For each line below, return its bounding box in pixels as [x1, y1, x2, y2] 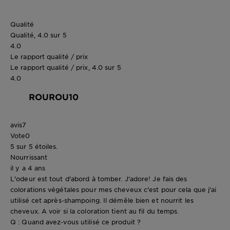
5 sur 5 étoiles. [10, 142, 58, 151]
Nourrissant [10, 153, 48, 162]
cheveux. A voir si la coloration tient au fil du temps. [10, 207, 179, 216]
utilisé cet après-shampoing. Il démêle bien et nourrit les [10, 196, 194, 205]
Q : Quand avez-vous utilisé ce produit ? [10, 218, 141, 226]
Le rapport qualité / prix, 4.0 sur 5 [10, 63, 121, 72]
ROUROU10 [29, 91, 79, 102]
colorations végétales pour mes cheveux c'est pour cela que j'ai [10, 185, 217, 194]
